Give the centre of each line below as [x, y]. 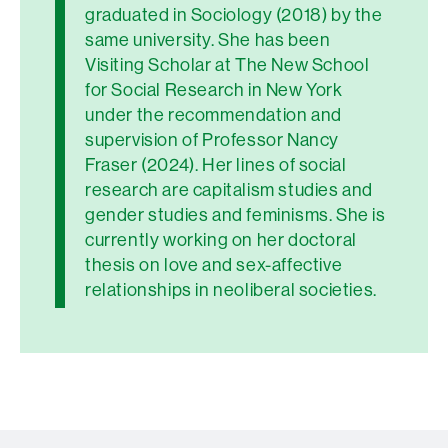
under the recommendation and [213, 114]
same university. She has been [208, 39]
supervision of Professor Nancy [212, 139]
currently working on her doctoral [221, 239]
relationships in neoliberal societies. [235, 289]
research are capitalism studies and [229, 189]
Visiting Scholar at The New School [227, 64]
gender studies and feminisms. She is [235, 214]
